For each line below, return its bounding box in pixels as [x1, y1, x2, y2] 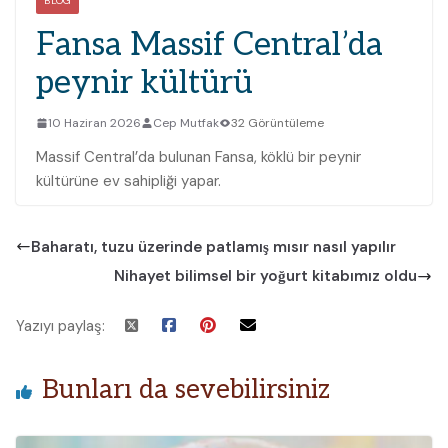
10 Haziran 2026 [48, 114, 141, 131]
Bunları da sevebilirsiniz [42, 374, 330, 407]
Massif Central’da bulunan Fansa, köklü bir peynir [36, 146, 361, 167]
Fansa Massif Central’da [36, 25, 383, 64]
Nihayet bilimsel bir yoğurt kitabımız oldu [114, 266, 417, 287]
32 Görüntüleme [231, 114, 324, 131]
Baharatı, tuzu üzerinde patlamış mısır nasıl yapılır [31, 236, 396, 257]
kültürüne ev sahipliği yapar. [36, 170, 221, 191]
